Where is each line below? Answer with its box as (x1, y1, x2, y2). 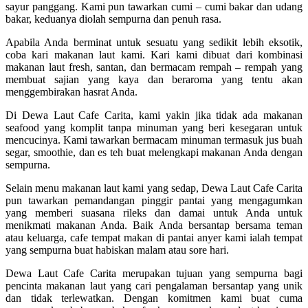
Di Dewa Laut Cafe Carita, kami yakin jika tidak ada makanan (5, 109, 302, 121)
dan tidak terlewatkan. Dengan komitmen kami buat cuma (5, 291, 302, 304)
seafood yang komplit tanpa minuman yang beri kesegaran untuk (5, 121, 302, 133)
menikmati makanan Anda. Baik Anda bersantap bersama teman (5, 219, 302, 231)
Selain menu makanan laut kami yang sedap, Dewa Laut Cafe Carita (5, 181, 302, 194)
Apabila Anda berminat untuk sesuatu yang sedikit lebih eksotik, (5, 36, 302, 48)
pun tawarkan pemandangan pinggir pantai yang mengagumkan (5, 194, 302, 206)
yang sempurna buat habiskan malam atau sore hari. (5, 243, 229, 256)
